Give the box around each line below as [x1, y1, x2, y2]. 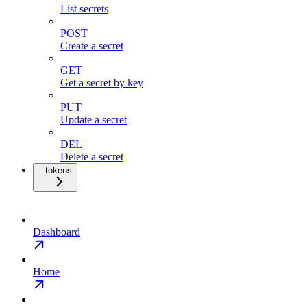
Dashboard [33, 225, 80, 238]
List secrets [60, 2, 108, 14]
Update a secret [60, 113, 127, 125]
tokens [45, 164, 72, 175]
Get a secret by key [60, 76, 143, 88]
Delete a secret [60, 150, 123, 162]
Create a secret [60, 39, 123, 51]
